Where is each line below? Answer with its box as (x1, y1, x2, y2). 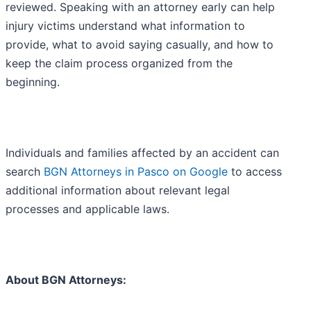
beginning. (6, 74, 60, 89)
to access (228, 164, 282, 178)
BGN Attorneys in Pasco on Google (44, 164, 228, 178)
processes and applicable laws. (6, 201, 169, 216)
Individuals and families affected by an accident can (6, 145, 279, 160)
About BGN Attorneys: (6, 272, 126, 287)
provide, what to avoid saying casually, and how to (6, 37, 274, 51)
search (6, 164, 44, 178)
